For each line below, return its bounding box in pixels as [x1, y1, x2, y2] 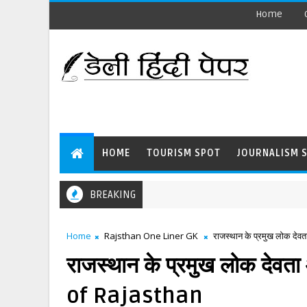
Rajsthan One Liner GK [104, 230, 198, 242]
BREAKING [90, 188, 136, 201]
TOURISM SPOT [147, 147, 221, 159]
